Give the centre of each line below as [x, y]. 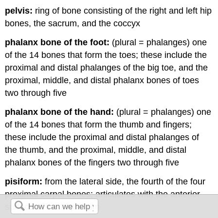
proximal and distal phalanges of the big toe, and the [107, 67]
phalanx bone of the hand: [60, 112]
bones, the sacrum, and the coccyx [73, 24]
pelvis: [19, 11]
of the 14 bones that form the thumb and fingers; [99, 124]
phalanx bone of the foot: [57, 42]
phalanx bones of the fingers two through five [92, 162]
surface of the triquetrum [53, 207]
